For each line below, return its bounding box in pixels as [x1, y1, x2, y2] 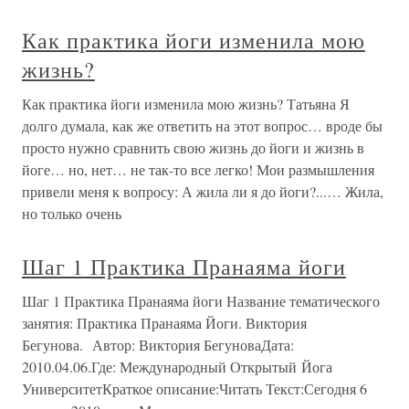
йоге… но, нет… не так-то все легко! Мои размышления [22, 160, 374, 179]
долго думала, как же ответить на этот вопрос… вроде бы [22, 116, 383, 135]
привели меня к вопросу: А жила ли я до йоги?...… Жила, [22, 182, 383, 201]
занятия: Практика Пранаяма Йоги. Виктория [22, 313, 307, 332]
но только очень [22, 204, 121, 223]
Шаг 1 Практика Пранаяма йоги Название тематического [22, 291, 380, 310]
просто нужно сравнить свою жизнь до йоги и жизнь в [22, 138, 364, 157]
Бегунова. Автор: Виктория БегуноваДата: [22, 335, 294, 354]
